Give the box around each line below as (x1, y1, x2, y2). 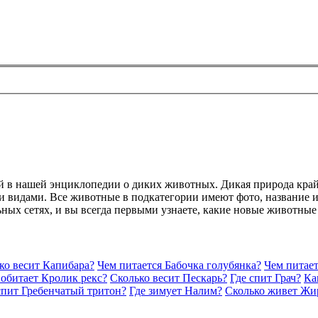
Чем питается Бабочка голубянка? (97, 258, 261, 271)
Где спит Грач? (230, 271, 301, 284)
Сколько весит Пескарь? (110, 271, 227, 284)
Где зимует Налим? (129, 284, 222, 297)
